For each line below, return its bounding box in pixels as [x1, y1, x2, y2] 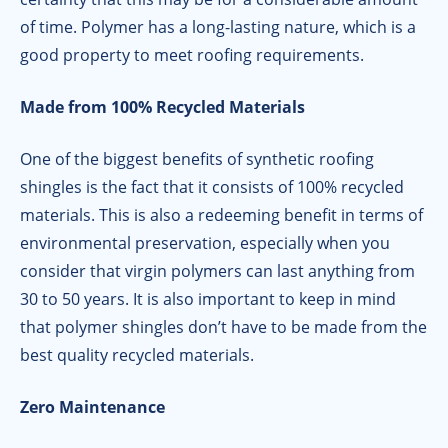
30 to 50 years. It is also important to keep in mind [20, 288, 396, 311]
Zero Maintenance [20, 396, 165, 419]
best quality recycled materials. [20, 344, 254, 367]
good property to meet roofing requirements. [20, 44, 364, 67]
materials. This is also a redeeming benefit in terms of [20, 204, 423, 227]
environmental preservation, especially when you [20, 232, 390, 255]
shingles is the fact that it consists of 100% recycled [20, 176, 404, 199]
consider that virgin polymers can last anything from [20, 260, 415, 283]
